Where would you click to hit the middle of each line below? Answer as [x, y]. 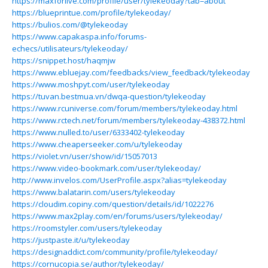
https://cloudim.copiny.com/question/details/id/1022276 [113, 204]
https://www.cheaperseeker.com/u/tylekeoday [97, 144]
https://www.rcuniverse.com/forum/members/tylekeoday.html [125, 108]
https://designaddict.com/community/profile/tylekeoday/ [115, 252]
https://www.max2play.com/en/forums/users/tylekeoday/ [117, 216]
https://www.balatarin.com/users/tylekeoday [94, 192]
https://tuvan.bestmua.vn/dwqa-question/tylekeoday [109, 96]
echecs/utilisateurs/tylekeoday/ [70, 48]
